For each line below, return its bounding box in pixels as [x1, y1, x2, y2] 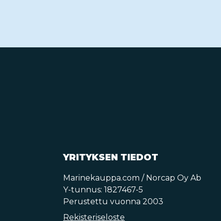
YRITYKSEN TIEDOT [63, 152, 158, 163]
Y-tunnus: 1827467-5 [63, 185, 143, 194]
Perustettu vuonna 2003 [63, 197, 163, 206]
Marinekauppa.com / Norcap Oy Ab [63, 173, 201, 183]
